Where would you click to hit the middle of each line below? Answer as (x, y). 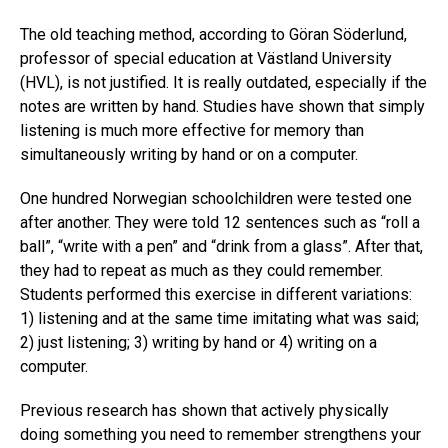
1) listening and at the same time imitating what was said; (219, 319)
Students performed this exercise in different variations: (216, 295)
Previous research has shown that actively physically (204, 411)
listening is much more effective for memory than (192, 131)
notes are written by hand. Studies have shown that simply (222, 107)
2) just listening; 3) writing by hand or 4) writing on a (198, 343)
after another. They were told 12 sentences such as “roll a (220, 223)
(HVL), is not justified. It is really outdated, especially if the (223, 83)
